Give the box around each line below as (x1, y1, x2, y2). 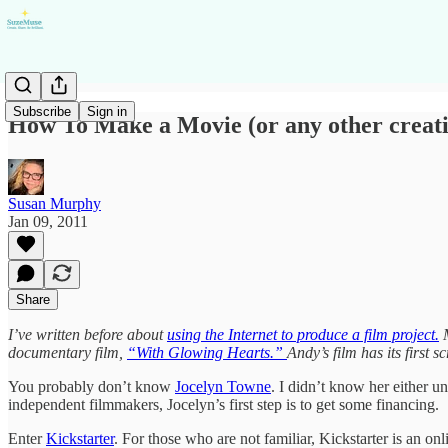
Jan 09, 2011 (8, 212, 88, 230)
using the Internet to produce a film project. (167, 325, 439, 343)
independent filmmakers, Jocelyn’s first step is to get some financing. (8, 395, 439, 413)
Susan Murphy (8, 194, 101, 212)
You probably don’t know (8, 377, 175, 395)
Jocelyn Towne (175, 377, 271, 395)
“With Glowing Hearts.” (127, 343, 287, 361)
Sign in (87, 104, 127, 119)
